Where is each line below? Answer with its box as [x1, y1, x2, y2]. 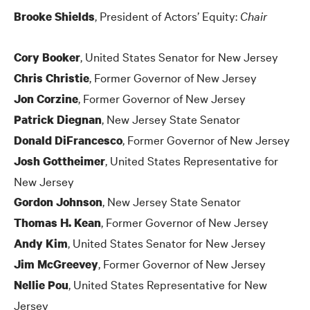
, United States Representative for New [69, 275, 267, 292]
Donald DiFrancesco [14, 131, 122, 148]
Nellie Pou [14, 276, 69, 293]
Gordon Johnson [14, 193, 102, 210]
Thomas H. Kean [14, 214, 101, 230]
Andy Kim [14, 235, 68, 251]
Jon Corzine [14, 90, 78, 107]
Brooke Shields [14, 8, 95, 24]
